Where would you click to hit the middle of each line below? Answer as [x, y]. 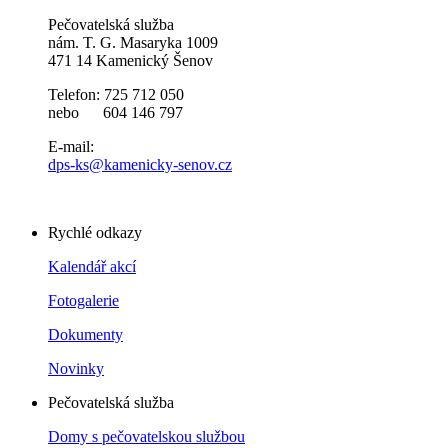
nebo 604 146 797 [115, 113]
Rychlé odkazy [95, 233]
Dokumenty [85, 335]
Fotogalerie [83, 301]
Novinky [76, 369]
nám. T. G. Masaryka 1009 [133, 43]
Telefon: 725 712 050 [118, 95]
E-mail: [71, 147]
